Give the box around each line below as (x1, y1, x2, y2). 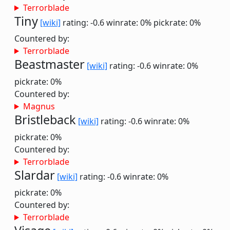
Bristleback (14, 111, 76, 128)
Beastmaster (14, 56, 85, 72)
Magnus (23, 101, 55, 112)
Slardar (14, 167, 55, 183)
